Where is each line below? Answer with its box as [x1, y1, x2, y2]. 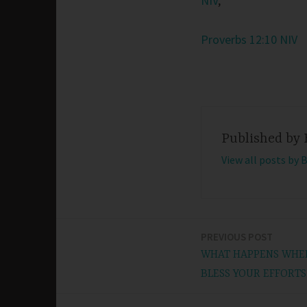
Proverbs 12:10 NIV [201, 31, 297, 47]
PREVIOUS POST [201, 230, 273, 243]
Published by [221, 130, 304, 147]
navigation [56, 265, 139, 285]
